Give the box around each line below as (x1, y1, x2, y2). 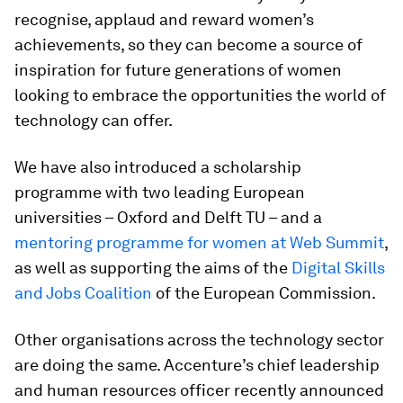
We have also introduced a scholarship (14, 157, 301, 176)
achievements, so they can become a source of (14, 35, 363, 54)
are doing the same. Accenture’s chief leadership (14, 355, 380, 374)
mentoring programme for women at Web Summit (14, 233, 384, 252)
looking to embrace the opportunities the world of (14, 85, 386, 104)
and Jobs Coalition (14, 283, 152, 302)
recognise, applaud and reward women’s (14, 10, 314, 29)
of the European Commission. (152, 283, 376, 302)
